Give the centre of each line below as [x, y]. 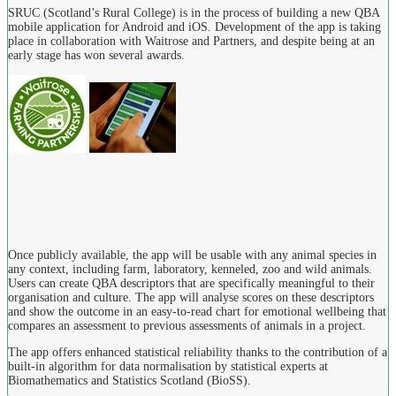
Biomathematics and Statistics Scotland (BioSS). [129, 381]
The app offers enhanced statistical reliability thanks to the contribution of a [198, 353]
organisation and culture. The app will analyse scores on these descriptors [191, 298]
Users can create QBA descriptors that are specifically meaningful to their [191, 284]
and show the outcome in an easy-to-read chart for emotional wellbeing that [197, 312]
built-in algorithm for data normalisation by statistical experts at [168, 367]
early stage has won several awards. [96, 56]
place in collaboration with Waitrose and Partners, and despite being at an [191, 42]
